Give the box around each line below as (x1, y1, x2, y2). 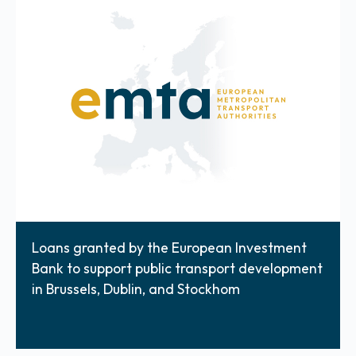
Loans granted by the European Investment (32, 238, 307, 257)
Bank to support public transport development (32, 258, 323, 277)
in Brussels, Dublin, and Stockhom (32, 279, 240, 298)
